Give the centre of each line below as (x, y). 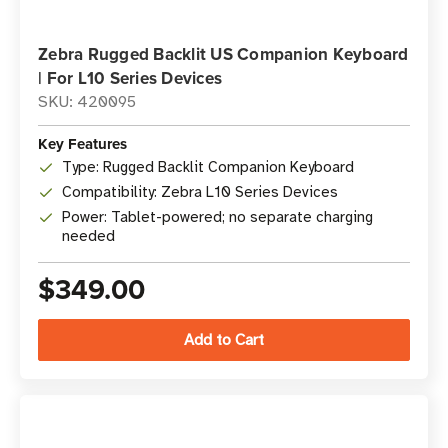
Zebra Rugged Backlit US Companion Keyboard (223, 54)
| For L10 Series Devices (130, 78)
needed (88, 236)
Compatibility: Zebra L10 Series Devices (200, 192)
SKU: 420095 (87, 102)
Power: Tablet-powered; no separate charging (217, 217)
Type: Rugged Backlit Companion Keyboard (208, 167)
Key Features (82, 144)
